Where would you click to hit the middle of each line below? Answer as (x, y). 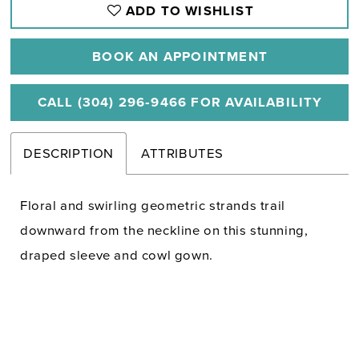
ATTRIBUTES (182, 153)
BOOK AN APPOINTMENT (180, 56)
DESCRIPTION (69, 153)
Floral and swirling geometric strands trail (153, 206)
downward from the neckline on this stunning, (164, 231)
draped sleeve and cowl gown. (117, 256)
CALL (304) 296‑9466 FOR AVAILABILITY (180, 102)
